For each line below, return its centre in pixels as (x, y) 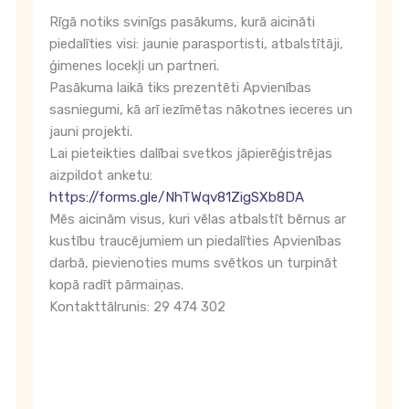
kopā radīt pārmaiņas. (116, 285)
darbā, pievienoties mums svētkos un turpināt (194, 263)
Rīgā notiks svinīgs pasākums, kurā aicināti (182, 22)
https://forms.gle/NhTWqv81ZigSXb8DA (177, 197)
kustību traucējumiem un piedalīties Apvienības (195, 241)
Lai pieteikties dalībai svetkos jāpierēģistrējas (191, 153)
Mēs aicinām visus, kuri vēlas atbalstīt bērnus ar (198, 219)
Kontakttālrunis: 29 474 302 (137, 307)
